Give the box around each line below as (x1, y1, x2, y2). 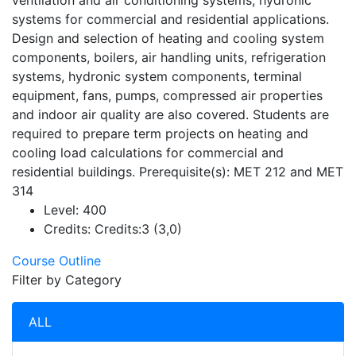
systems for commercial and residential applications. (12, 11, 329, 27)
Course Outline (12, 253, 101, 269)
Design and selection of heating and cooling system (12, 30, 324, 46)
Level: (44, 202, 79, 218)
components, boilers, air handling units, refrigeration (12, 49, 326, 65)
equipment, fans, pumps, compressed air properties (12, 87, 323, 103)
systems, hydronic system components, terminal (12, 68, 302, 84)
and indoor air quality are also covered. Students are (12, 106, 329, 122)
